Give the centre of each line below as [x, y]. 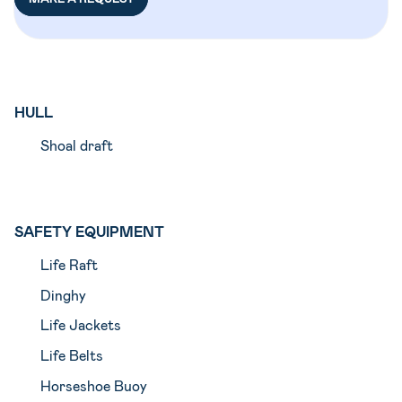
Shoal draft [76, 144]
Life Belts [71, 355]
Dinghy [63, 294]
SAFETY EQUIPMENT [89, 231]
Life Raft [69, 264]
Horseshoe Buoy [93, 386]
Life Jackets [80, 325]
